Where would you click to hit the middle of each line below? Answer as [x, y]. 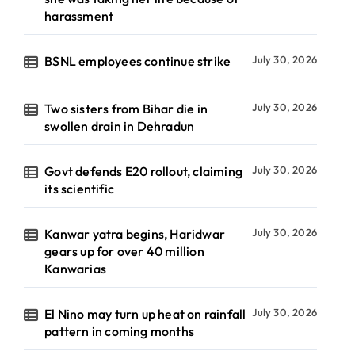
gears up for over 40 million [124, 251]
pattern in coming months [120, 331]
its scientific [80, 189]
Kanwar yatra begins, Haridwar [135, 234]
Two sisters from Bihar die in [126, 109]
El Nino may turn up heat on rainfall [145, 314]
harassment [79, 16]
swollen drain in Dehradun [120, 126]
